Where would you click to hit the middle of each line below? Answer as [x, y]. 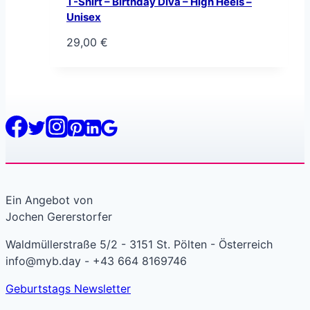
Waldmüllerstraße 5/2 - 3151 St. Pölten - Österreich [139, 244]
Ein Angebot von [49, 200]
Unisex [84, 17]
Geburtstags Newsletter [68, 288]
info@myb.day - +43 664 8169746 [96, 261]
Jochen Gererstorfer [59, 216]
